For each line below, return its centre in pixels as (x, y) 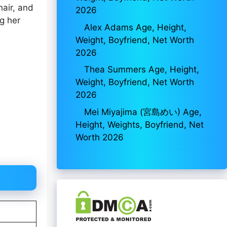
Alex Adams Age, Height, (135, 27)
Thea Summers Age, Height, (142, 69)
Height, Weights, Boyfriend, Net (140, 124)
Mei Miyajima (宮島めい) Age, (143, 112)
